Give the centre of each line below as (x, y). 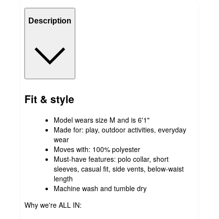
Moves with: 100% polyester (97, 149)
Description (50, 21)
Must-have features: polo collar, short (111, 159)
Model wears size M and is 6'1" (102, 120)
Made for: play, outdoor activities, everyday (120, 129)
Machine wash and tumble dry (100, 188)
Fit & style (49, 99)
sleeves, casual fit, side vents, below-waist (119, 168)
